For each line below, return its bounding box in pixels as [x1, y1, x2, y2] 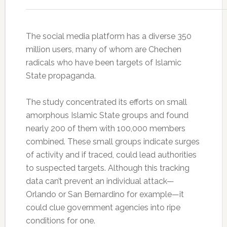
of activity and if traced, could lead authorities [25, 150, 197, 160]
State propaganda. [25, 71, 96, 81]
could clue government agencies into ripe [25, 203, 180, 213]
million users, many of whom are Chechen [25, 45, 181, 55]
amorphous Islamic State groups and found [25, 110, 188, 121]
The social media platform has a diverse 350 [25, 31, 192, 42]
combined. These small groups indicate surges [25, 137, 200, 147]
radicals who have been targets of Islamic [25, 58, 181, 68]
